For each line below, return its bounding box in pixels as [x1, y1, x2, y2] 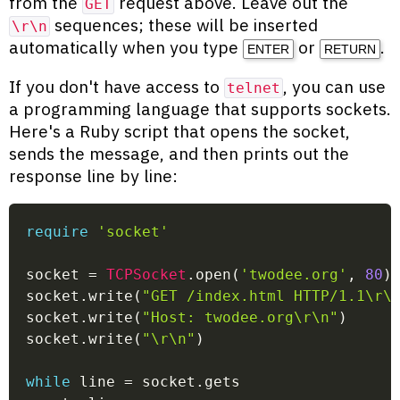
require [26, 223, 89, 241]
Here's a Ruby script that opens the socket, [9, 119, 350, 142]
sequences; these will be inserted [50, 12, 318, 36]
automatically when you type [9, 35, 243, 58]
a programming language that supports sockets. [9, 96, 391, 120]
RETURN [324, 41, 376, 56]
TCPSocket [106, 266, 187, 284]
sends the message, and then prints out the [9, 141, 349, 164]
